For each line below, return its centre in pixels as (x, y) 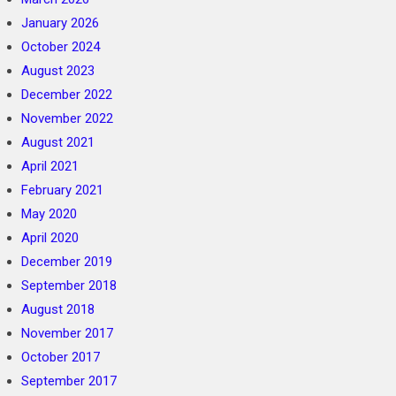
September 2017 (69, 381)
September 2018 (69, 286)
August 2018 (58, 309)
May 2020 (49, 214)
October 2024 (61, 47)
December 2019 (67, 262)
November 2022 (68, 118)
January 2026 (61, 23)
